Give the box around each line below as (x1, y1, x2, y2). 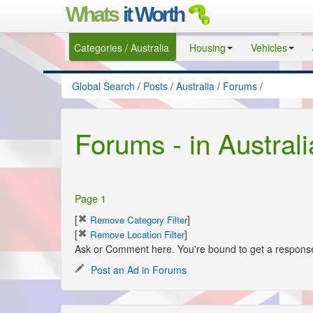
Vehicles (251, 41, 287, 54)
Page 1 (75, 191, 106, 206)
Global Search (72, 79, 135, 93)
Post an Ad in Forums (88, 263, 187, 277)
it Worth (123, 2, 184, 26)
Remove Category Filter (87, 213, 187, 227)
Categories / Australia (74, 41, 169, 54)
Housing (189, 41, 226, 54)
